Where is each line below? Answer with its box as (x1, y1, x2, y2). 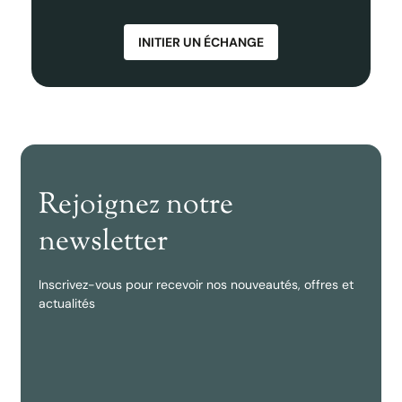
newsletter (39, 222, 168, 263)
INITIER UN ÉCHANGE (138, 34, 264, 50)
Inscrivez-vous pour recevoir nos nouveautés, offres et (39, 276, 354, 293)
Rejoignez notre (39, 185, 233, 226)
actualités (39, 295, 95, 311)
